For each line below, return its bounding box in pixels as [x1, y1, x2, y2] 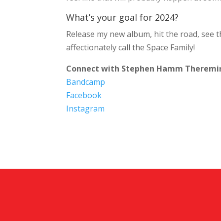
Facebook [66, 90, 102, 101]
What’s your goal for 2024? [66, 11, 179, 24]
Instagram [66, 103, 105, 114]
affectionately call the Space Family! [66, 42, 195, 53]
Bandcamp [66, 76, 106, 88]
